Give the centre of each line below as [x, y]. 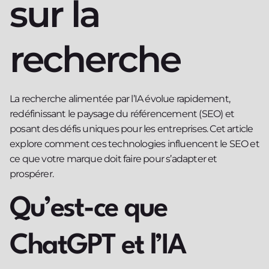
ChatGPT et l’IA [98, 246]
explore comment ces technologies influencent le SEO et [134, 144]
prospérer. [32, 174]
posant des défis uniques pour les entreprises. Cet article [131, 129]
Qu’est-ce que [88, 209]
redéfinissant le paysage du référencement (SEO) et [122, 114]
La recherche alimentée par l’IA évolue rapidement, [120, 99]
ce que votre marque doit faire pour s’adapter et [113, 159]
